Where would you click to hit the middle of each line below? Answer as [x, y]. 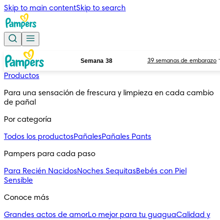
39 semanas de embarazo [182, 61]
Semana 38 [96, 61]
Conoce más [27, 198]
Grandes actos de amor [46, 215]
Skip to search [101, 8]
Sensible [18, 181]
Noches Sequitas [107, 171]
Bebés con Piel [161, 171]
